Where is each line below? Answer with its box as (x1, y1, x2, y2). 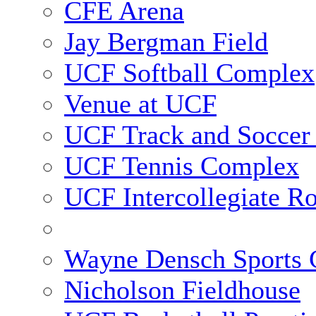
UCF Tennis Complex (64, 151, 299, 181)
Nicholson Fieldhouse (64, 275, 300, 305)
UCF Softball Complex (64, 58, 315, 87)
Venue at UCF (64, 89, 217, 119)
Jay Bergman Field (64, 27, 268, 56)
